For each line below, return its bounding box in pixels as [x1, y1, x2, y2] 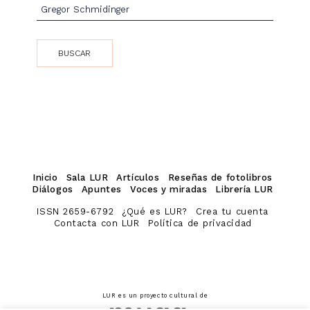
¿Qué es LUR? [122, 206, 188, 217]
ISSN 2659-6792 [37, 206, 114, 217]
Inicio [33, 172, 58, 183]
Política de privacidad [147, 218, 252, 229]
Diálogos [32, 184, 73, 195]
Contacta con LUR [53, 218, 140, 229]
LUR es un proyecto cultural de [102, 291, 208, 299]
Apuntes [81, 184, 122, 195]
